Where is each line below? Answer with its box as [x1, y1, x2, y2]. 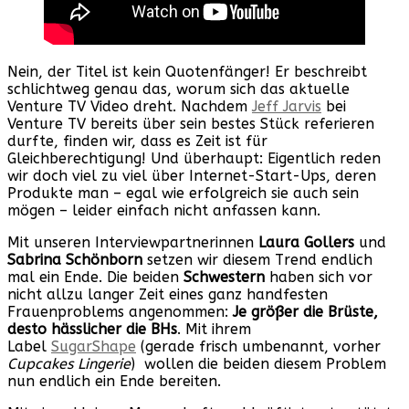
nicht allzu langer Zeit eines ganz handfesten [7, 286, 328, 303]
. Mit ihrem [177, 320, 251, 338]
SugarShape [51, 338, 136, 355]
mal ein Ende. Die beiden [7, 268, 184, 286]
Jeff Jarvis [252, 98, 321, 115]
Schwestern [184, 268, 265, 286]
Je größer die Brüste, [233, 303, 378, 320]
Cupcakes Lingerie [7, 355, 131, 372]
